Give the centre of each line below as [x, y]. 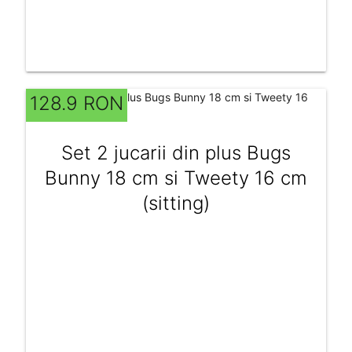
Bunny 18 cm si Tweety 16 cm [176, 178]
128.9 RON [76, 103]
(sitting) [176, 203]
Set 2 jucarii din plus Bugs [176, 152]
